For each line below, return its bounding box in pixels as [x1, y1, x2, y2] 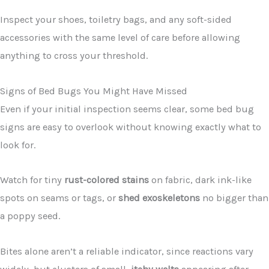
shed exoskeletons [118, 192, 200, 204]
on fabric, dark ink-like [149, 174, 252, 186]
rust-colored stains [64, 174, 149, 186]
